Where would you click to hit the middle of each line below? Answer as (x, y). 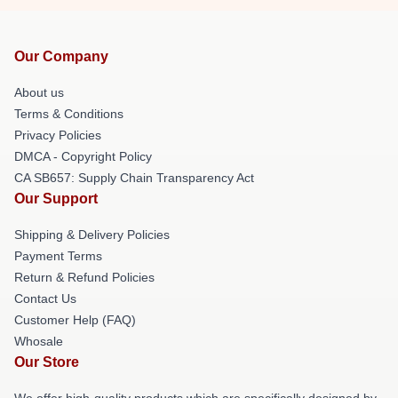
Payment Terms (58, 255)
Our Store (47, 362)
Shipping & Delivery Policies (92, 234)
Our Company (61, 56)
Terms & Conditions (69, 113)
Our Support (56, 198)
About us (39, 92)
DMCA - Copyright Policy (83, 156)
